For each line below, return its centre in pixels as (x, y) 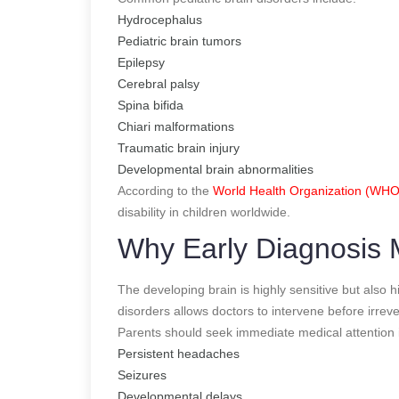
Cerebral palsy (159, 83)
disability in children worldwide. (204, 212)
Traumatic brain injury (179, 147)
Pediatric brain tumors (179, 41)
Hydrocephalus (160, 19)
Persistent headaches (179, 353)
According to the (165, 190)
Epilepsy (141, 62)
